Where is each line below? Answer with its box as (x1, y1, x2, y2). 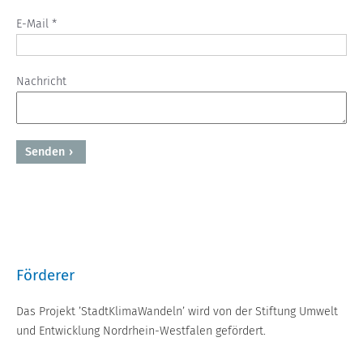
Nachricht (16, 75, 66, 89)
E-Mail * (16, 17, 57, 32)
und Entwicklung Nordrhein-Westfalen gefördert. (16, 324, 266, 339)
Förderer (16, 267, 75, 285)
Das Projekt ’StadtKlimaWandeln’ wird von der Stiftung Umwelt (16, 305, 338, 319)
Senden (25, 145, 65, 160)
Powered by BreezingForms (112, 190, 251, 205)
